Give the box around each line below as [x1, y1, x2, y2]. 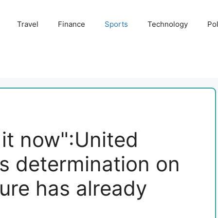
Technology [147, 19, 188, 29]
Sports [104, 19, 128, 29]
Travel [17, 19, 38, 29]
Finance [57, 19, 85, 29]
